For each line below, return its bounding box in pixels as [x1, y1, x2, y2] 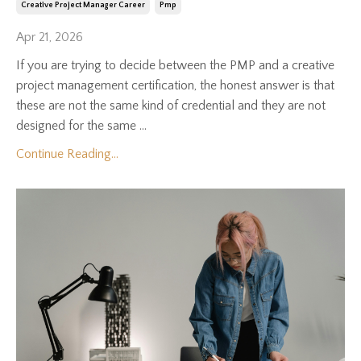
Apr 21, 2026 [16, 29, 83, 44]
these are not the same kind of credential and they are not [16, 98, 326, 113]
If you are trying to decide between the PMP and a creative [16, 57, 334, 73]
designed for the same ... [16, 118, 147, 133]
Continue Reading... [16, 146, 118, 161]
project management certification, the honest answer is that [16, 77, 334, 93]
